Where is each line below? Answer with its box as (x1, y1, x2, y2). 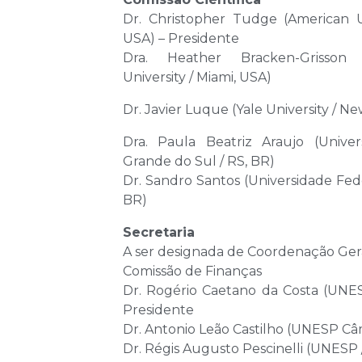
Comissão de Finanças (123, 263, 262, 280)
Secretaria (123, 225, 195, 241)
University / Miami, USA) (123, 69, 271, 86)
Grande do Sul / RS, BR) (123, 154, 275, 170)
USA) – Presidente (123, 31, 239, 47)
